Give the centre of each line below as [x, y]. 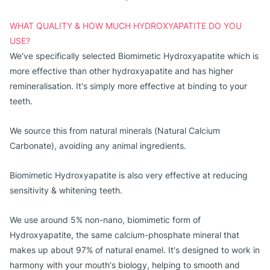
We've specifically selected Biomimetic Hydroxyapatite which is [134, 56]
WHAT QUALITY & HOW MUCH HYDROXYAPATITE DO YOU [126, 26]
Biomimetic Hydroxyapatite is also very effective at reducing [129, 175]
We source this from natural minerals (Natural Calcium [115, 130]
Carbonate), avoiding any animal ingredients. [99, 146]
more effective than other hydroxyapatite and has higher [121, 71]
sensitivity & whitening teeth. [66, 190]
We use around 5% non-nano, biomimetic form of [105, 220]
